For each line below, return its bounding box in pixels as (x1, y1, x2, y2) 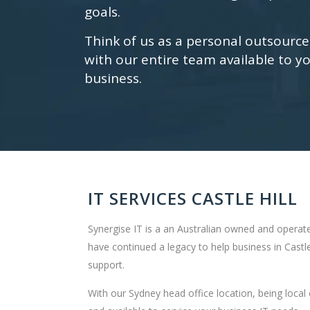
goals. (84, 3, 120, 21)
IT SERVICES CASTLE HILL (88, 187, 298, 210)
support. (88, 258, 125, 271)
